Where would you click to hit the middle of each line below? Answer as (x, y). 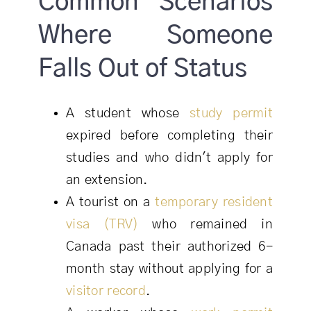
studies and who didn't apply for (169, 158)
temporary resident (214, 203)
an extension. (107, 180)
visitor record (106, 292)
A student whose (128, 114)
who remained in (206, 225)
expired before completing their (169, 136)
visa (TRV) (102, 225)
